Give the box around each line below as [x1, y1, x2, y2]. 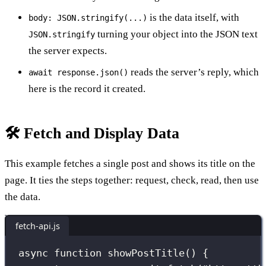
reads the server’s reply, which [128, 66, 259, 78]
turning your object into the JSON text [95, 28, 258, 40]
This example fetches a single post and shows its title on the [5, 157, 255, 169]
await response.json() [28, 67, 128, 77]
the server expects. [28, 45, 107, 56]
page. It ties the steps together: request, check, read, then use [5, 174, 259, 186]
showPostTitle [107, 247, 185, 259]
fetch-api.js [15, 220, 60, 232]
